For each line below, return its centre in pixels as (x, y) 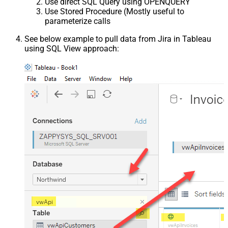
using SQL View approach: (72, 48)
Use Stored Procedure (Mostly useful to (115, 11)
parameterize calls (78, 21)
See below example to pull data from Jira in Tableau (118, 39)
